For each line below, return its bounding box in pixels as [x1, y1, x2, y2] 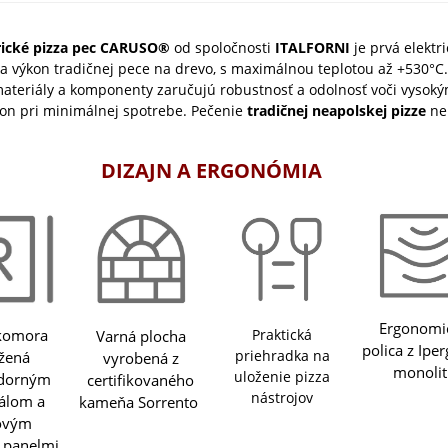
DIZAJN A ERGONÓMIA [101, 157, 323, 185]
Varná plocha [95, 325, 186, 346]
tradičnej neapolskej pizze [247, 101, 427, 121]
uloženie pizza [234, 367, 331, 387]
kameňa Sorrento [79, 391, 203, 412]
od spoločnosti [170, 38, 276, 58]
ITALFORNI [275, 38, 351, 58]
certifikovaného [87, 369, 195, 390]
